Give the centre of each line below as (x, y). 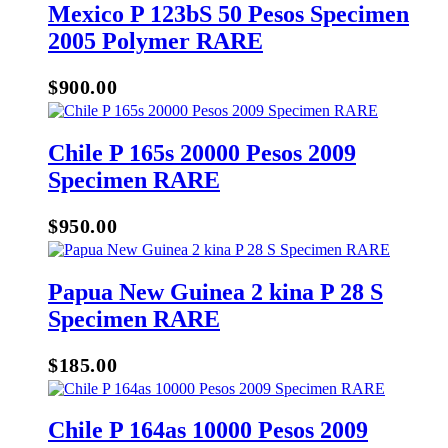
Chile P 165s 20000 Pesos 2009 (202, 152)
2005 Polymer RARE (155, 41)
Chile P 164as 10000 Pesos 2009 (208, 430)
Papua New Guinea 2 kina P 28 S (215, 291)
